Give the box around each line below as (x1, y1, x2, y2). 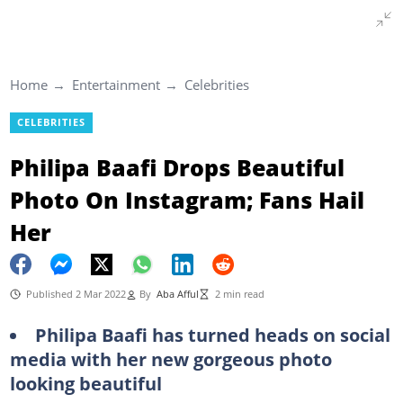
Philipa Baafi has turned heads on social (34, 321, 390, 347)
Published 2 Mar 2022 (25, 287, 126, 300)
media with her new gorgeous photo (9, 345, 332, 372)
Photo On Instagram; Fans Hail (9, 184, 364, 215)
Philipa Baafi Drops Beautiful (9, 151, 345, 183)
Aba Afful (156, 287, 199, 300)
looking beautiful (9, 370, 162, 396)
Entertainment (71, 76, 160, 94)
